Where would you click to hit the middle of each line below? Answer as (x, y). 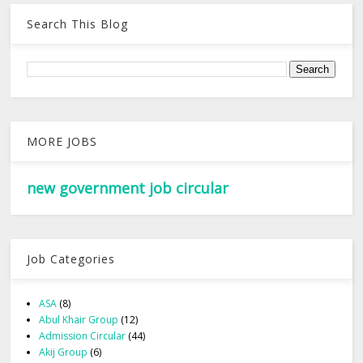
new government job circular (128, 188)
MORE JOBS (62, 142)
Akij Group (64, 352)
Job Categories (71, 259)
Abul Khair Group (79, 320)
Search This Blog (78, 24)
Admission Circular (83, 336)
